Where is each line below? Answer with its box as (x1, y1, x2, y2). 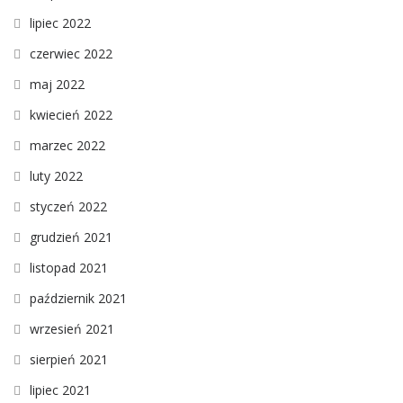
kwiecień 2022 (30, 105, 112, 123)
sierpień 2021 (30, 350, 108, 368)
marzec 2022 (30, 136, 105, 154)
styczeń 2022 (30, 197, 107, 215)
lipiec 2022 (30, 13, 91, 31)
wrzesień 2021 (30, 319, 114, 337)
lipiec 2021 (30, 381, 91, 399)
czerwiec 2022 (30, 44, 112, 62)
